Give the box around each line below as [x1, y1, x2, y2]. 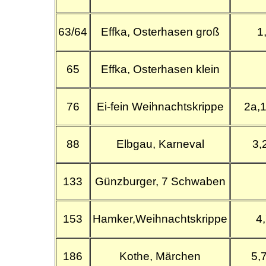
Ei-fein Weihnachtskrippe [96, 100, 224, 113]
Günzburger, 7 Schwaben [94, 175, 226, 188]
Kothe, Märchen [119, 249, 201, 262]
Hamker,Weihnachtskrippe [93, 212, 228, 225]
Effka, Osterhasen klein [100, 62, 220, 75]
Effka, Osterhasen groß [100, 25, 220, 38]
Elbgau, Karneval [116, 137, 204, 150]
